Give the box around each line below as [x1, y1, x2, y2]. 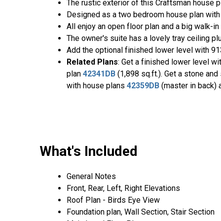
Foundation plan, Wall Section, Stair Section [67, 207, 215, 217]
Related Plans [67, 57, 118, 67]
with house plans [67, 81, 127, 91]
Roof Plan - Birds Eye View [67, 195, 160, 205]
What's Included [39, 143, 138, 159]
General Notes [67, 171, 116, 181]
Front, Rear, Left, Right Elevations [67, 183, 180, 193]
